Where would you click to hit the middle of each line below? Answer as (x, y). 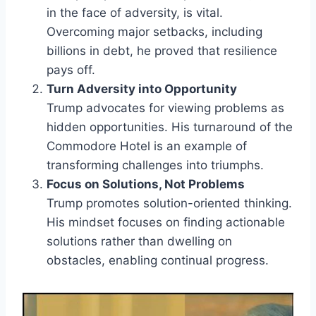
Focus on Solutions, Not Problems (146, 184)
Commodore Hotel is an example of (147, 146)
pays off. (71, 69)
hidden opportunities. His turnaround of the (170, 127)
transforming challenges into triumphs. (155, 165)
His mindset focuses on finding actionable (166, 222)
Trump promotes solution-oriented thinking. (169, 203)
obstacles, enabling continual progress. (158, 260)
